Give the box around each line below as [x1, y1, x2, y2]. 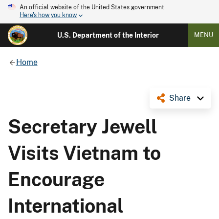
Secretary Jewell [8, 115, 157, 138]
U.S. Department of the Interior [57, 31, 159, 39]
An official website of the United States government [20, 4, 164, 11]
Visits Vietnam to [8, 141, 161, 164]
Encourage [8, 168, 105, 191]
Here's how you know [20, 12, 77, 19]
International [8, 194, 124, 217]
